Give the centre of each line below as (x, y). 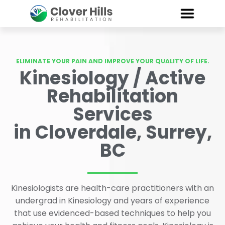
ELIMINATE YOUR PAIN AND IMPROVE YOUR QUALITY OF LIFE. (113, 61)
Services (113, 114)
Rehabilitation (113, 96)
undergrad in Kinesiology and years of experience (113, 200)
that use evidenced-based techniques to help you (113, 213)
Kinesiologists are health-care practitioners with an (113, 188)
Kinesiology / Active (113, 78)
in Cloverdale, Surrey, (113, 132)
